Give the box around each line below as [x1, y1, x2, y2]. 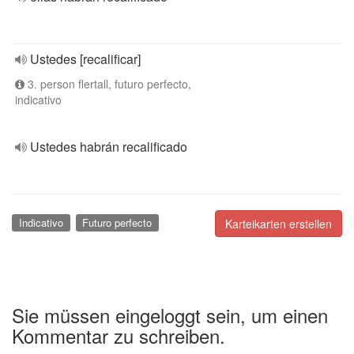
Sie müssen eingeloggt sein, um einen [12, 300, 328, 329]
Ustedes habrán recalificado [30, 137, 187, 156]
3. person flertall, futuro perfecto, [24, 76, 191, 92]
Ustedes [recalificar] [30, 50, 141, 68]
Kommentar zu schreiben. [12, 321, 225, 349]
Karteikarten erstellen [225, 216, 332, 232]
